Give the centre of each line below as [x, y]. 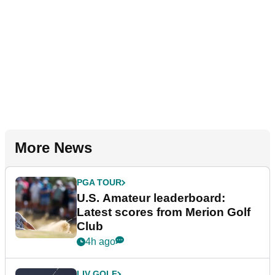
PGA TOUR [99, 183]
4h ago [100, 242]
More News [53, 148]
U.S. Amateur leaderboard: [151, 198]
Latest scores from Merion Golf [164, 212]
